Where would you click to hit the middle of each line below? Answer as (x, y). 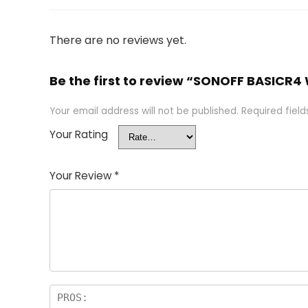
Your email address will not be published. (144, 111)
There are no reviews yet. (118, 40)
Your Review (82, 176)
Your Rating (79, 134)
